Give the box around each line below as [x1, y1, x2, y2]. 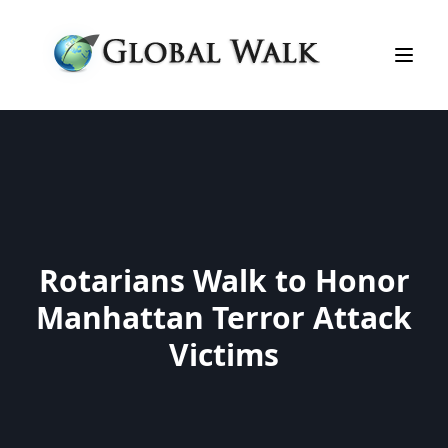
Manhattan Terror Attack [36, 297, 412, 338]
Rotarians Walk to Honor [38, 260, 410, 301]
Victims [169, 334, 279, 375]
